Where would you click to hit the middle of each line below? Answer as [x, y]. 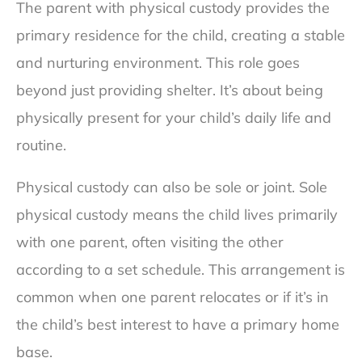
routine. [41, 145]
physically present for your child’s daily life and [174, 118]
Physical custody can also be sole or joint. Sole [172, 187]
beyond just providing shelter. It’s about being [170, 90]
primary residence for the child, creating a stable [181, 36]
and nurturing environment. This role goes [158, 63]
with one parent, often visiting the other [150, 242]
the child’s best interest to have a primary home [178, 325]
